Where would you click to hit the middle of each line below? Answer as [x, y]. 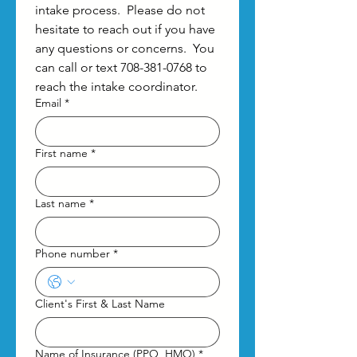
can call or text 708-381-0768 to [121, 67]
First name [61, 153]
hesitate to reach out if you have [125, 29]
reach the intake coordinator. [116, 86]
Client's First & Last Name [100, 304]
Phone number [73, 253]
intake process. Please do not [120, 10]
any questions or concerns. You [125, 48]
